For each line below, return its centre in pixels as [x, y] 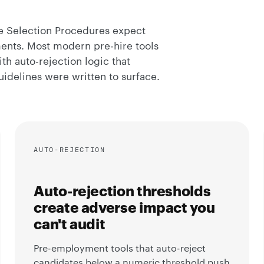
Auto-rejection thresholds [122, 190]
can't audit [70, 223]
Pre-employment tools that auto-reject [120, 248]
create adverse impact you [124, 207]
